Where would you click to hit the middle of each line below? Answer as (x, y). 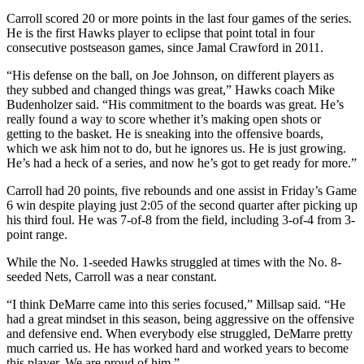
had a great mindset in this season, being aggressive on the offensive (180, 319)
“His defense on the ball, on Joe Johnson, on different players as (170, 76)
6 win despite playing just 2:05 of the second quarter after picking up (182, 206)
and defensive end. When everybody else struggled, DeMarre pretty (180, 334)
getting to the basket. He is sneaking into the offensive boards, (165, 134)
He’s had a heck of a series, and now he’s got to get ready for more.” (182, 163)
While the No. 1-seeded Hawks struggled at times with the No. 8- (174, 262)
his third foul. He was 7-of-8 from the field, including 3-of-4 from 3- (181, 220)
